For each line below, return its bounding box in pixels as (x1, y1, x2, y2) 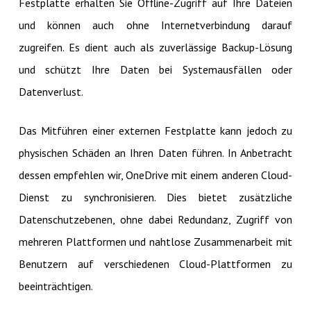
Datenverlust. (18, 84, 83, 99)
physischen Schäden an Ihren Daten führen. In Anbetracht (18, 145, 293, 160)
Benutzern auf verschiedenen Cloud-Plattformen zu (18, 256, 293, 271)
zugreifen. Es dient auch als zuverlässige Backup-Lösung (18, 40, 293, 54)
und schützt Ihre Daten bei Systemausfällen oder (18, 62, 293, 76)
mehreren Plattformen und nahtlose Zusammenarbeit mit (18, 234, 293, 249)
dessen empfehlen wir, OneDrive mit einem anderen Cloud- (18, 167, 293, 182)
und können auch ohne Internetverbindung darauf (18, 17, 293, 32)
